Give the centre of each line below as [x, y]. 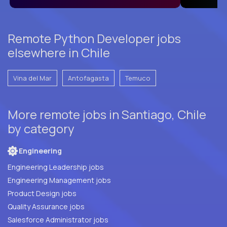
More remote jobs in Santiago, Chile [107, 114]
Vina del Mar [32, 78]
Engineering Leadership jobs [56, 167]
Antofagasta [88, 78]
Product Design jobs [42, 193]
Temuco [138, 78]
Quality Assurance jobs [77, 206]
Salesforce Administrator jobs [58, 219]
